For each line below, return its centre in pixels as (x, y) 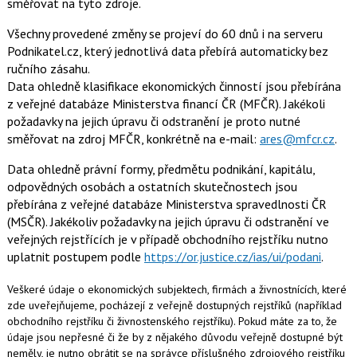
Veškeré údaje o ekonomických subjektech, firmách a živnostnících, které (177, 289)
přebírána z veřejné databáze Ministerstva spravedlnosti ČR (167, 204)
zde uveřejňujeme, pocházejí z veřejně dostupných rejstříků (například (174, 305)
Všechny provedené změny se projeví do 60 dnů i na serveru (165, 33)
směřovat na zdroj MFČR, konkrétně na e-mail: (133, 138)
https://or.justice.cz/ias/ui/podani (232, 256)
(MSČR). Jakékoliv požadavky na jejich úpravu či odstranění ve (168, 221)
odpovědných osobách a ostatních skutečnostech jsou (152, 186)
